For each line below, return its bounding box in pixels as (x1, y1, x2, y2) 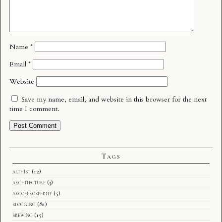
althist (12, 167, 30, 175)
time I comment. (9, 104, 59, 113)
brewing (12, 211, 33, 219)
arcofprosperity (12, 189, 52, 197)
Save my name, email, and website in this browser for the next (21, 94, 207, 104)
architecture (12, 178, 46, 186)
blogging (12, 200, 36, 208)
